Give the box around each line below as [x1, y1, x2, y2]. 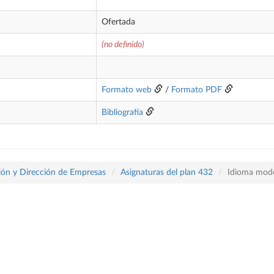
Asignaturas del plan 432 [120, 168, 213, 177]
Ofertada [102, 18, 135, 26]
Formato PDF [171, 86, 222, 94]
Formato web [102, 86, 152, 94]
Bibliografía [102, 108, 143, 117]
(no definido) [102, 40, 144, 49]
